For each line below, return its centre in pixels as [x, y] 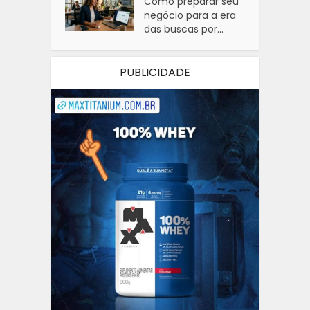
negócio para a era [190, 15]
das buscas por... [184, 29]
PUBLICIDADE [155, 72]
